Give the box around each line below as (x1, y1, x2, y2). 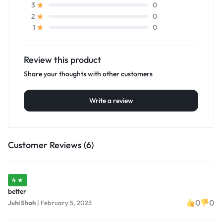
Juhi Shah (8, 198, 36, 207)
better (8, 187, 26, 196)
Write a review (89, 96, 133, 106)
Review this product (24, 54, 101, 66)
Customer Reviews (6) (8, 139, 94, 151)
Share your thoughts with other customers (24, 69, 153, 79)
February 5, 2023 (41, 198, 92, 207)
